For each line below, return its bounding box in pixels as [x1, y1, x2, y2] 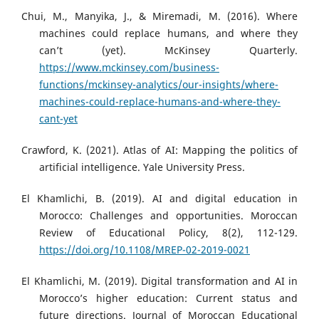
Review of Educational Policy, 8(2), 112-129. [39, 226, 298, 240]
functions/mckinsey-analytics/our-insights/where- [39, 78, 278, 92]
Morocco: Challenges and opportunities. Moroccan [39, 209, 298, 223]
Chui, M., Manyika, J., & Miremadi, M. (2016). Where [21, 9, 298, 23]
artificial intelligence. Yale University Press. [39, 160, 245, 174]
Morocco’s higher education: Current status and [39, 291, 298, 305]
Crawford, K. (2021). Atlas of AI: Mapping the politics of [21, 143, 298, 157]
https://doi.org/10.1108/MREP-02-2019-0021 [39, 243, 250, 257]
